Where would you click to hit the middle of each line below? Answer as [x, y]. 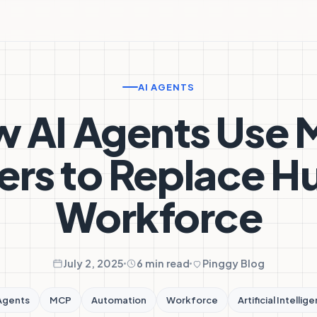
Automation [119, 300]
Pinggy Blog [234, 263]
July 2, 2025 [93, 263]
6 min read [163, 263]
